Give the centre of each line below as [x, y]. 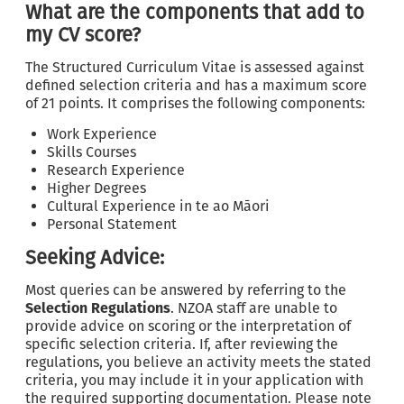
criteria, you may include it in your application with [194, 380]
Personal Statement [112, 224]
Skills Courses [92, 152]
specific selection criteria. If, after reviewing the [182, 344]
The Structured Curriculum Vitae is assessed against [195, 67]
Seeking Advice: [95, 257]
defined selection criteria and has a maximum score [196, 85]
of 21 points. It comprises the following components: [195, 103]
